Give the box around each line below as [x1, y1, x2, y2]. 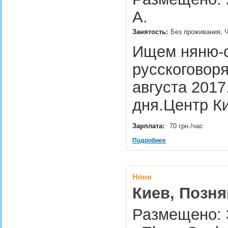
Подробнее [132, 137, 166, 144]
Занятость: [132, 28, 168, 36]
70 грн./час [169, 122, 205, 130]
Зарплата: [132, 122, 164, 130]
